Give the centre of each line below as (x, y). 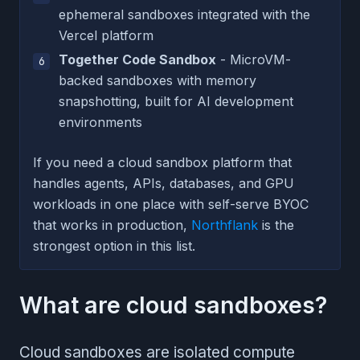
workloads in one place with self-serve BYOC (171, 204)
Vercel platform (106, 35)
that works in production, (112, 225)
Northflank (225, 225)
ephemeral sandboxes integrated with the (184, 14)
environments (100, 122)
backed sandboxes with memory (157, 80)
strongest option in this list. (114, 245)
